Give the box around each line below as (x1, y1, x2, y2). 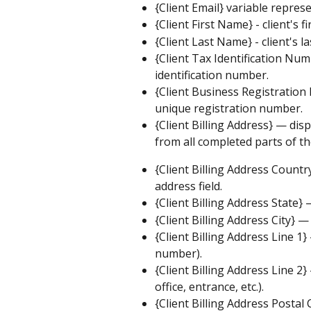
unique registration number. (155, 101, 303, 117)
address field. (155, 178, 222, 194)
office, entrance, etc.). (155, 279, 264, 295)
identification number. (155, 67, 269, 83)
